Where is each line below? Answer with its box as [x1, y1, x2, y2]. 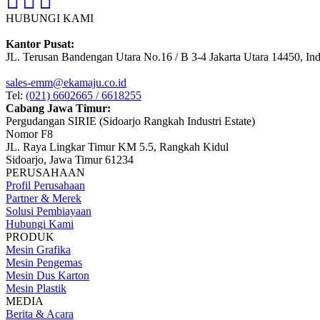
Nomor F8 [6, 128, 53, 141]
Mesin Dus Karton [6, 269, 89, 282]
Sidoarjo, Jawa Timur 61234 [6, 154, 134, 166]
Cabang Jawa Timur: [6, 102, 111, 115]
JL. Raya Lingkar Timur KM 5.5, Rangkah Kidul [6, 141, 229, 154]
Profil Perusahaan [6, 179, 85, 192]
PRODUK [6, 231, 54, 244]
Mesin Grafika [6, 244, 71, 256]
